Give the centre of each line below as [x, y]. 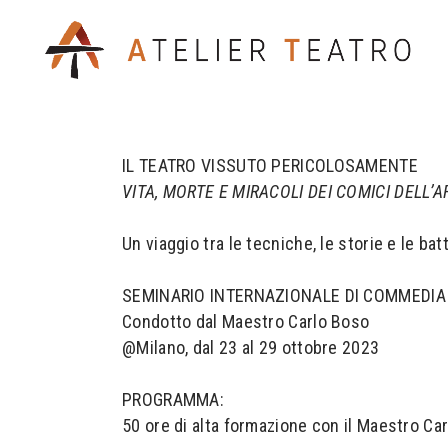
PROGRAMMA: [175, 399]
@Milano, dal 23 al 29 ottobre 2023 [251, 347]
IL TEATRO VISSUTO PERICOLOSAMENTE [272, 165]
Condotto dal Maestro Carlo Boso [246, 321]
